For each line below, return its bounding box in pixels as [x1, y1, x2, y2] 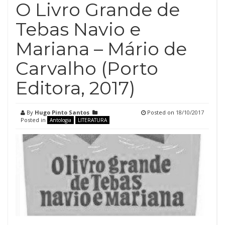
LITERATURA [78, 117, 107, 124]
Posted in [21, 116, 47, 124]
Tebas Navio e [16, 18, 141, 40]
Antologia [50, 117, 71, 124]
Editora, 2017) [16, 77, 135, 99]
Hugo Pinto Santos [35, 108, 89, 116]
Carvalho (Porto [16, 57, 158, 79]
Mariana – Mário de [16, 38, 187, 60]
